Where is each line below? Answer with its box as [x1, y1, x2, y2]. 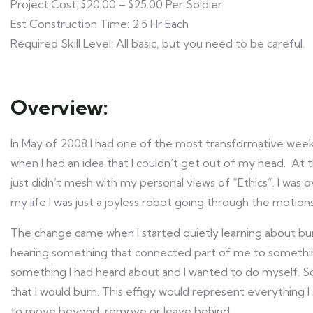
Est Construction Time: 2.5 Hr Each [10, 17, 189, 31]
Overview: [10, 95, 108, 119]
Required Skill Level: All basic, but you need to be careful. [10, 36, 305, 50]
